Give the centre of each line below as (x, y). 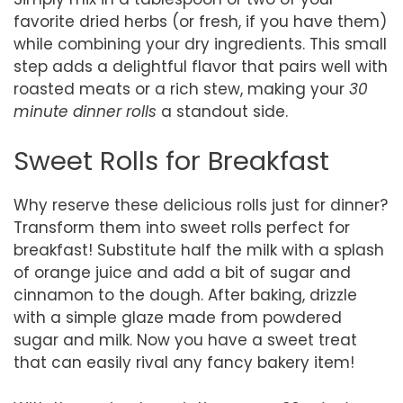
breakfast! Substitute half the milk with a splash (199, 250)
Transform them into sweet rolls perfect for (182, 228)
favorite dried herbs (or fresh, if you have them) (200, 21)
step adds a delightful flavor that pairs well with (201, 66)
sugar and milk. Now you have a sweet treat (185, 340)
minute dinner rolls (85, 111)
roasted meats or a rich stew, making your (181, 89)
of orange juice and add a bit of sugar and (182, 273)
